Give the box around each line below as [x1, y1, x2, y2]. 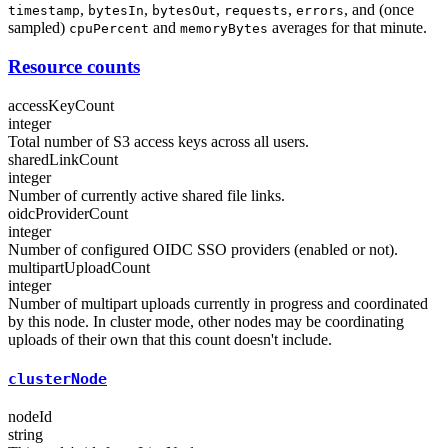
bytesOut [152, 3, 216, 19]
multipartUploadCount [8, 258, 150, 276]
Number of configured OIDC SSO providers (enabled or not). [8, 240, 398, 258]
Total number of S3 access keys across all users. [8, 132, 309, 150]
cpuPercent [69, 21, 149, 37]
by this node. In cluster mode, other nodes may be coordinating [8, 312, 404, 330]
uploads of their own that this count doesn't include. [8, 330, 332, 348]
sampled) [8, 19, 69, 37]
